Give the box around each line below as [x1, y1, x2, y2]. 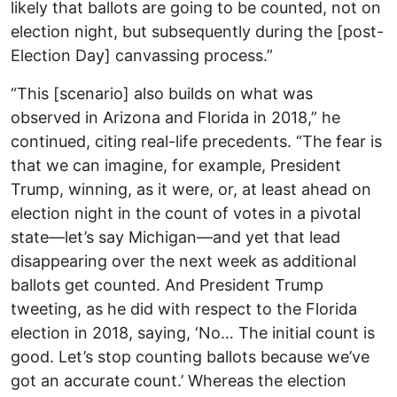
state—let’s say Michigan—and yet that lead [11, 228, 340, 247]
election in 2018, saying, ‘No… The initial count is [11, 323, 375, 343]
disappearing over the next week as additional [11, 252, 356, 271]
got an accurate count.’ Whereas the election [11, 371, 346, 391]
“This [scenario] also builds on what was [11, 84, 313, 104]
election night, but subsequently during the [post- [11, 22, 384, 42]
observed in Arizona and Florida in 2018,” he [11, 108, 340, 128]
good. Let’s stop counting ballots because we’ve [11, 347, 370, 367]
